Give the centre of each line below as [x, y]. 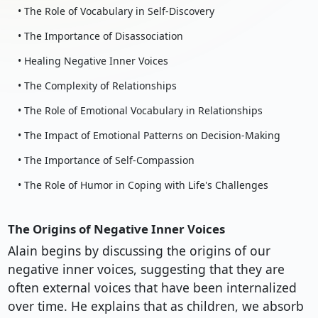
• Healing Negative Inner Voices [93, 61]
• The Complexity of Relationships [97, 86]
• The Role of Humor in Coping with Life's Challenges [143, 185]
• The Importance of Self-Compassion [106, 160]
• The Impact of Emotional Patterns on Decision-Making [149, 136]
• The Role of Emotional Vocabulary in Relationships [140, 111]
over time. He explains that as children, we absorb [155, 306]
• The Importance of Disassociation [100, 36]
